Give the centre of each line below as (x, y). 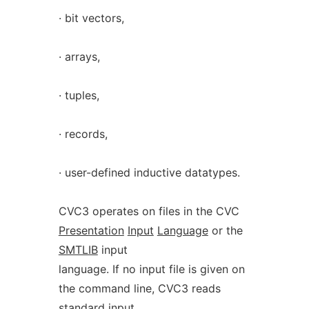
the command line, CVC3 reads (139, 288)
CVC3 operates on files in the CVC (149, 211)
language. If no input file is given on (151, 269)
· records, (83, 134)
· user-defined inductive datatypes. (149, 172)
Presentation (91, 230)
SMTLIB (78, 250)
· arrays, (79, 57)
